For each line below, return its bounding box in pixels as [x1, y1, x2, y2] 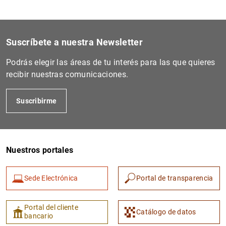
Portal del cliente [24, 203, 79, 212]
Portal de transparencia [136, 174, 213, 182]
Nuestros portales [6, 145, 74, 155]
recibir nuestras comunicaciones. [6, 69, 129, 79]
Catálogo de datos [136, 207, 196, 216]
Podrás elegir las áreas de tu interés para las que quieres [6, 57, 215, 67]
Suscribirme [16, 96, 57, 105]
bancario [24, 212, 53, 220]
